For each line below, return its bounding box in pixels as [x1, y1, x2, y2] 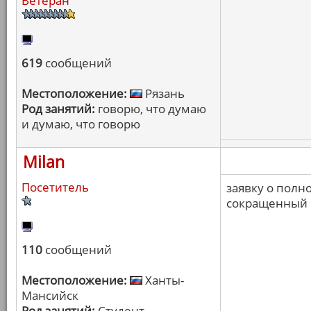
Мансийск [22, 287, 78, 303]
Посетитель [22, 179, 89, 195]
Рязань [142, 85, 185, 101]
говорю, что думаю [95, 101, 206, 117]
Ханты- [142, 272, 184, 288]
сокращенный [226, 195, 308, 211]
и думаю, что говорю [22, 116, 140, 132]
